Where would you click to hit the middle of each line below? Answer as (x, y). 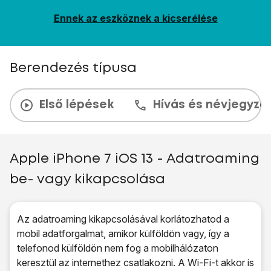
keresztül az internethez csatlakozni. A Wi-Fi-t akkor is (135, 263)
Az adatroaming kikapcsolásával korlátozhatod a (123, 219)
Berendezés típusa (73, 68)
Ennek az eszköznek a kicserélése (135, 18)
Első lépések (76, 105)
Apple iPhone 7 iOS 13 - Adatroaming (135, 159)
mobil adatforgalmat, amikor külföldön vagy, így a (123, 233)
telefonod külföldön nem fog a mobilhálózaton (118, 248)
